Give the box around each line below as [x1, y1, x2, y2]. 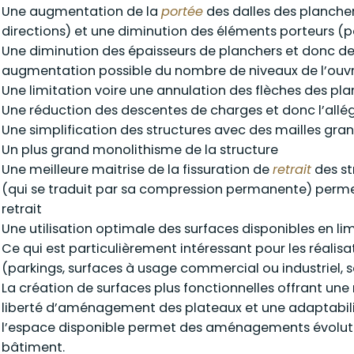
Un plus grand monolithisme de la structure [2, 141, 278, 159]
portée [161, 2, 203, 21]
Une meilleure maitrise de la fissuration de [2, 160, 273, 179]
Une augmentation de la [2, 2, 161, 21]
